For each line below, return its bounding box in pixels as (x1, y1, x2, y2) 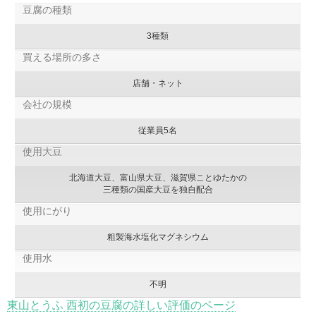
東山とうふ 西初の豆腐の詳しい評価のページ (7, 298, 236, 311)
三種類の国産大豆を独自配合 (102, 184, 213, 195)
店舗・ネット (132, 78, 183, 88)
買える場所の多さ (22, 51, 102, 63)
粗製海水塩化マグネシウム (107, 231, 209, 242)
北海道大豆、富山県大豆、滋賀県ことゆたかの (68, 172, 247, 183)
